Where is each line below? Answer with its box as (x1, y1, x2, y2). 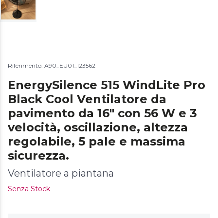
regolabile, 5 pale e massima (8, 134, 185, 149)
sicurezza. (8, 148, 69, 163)
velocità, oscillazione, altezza (8, 120, 188, 135)
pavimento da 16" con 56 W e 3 (8, 106, 197, 121)
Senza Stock (8, 184, 50, 194)
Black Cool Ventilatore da (8, 92, 166, 107)
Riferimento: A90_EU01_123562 (8, 62, 95, 70)
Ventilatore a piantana (8, 167, 114, 180)
